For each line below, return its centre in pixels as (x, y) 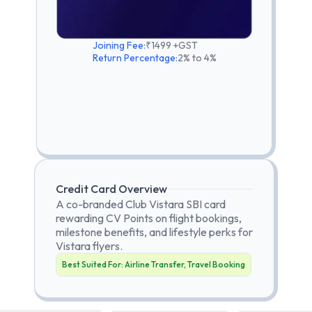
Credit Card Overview (111, 189)
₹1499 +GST (171, 46)
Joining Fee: (119, 46)
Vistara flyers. (89, 246)
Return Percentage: (135, 58)
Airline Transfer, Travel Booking (185, 264)
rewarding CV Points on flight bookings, (149, 218)
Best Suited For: (93, 264)
